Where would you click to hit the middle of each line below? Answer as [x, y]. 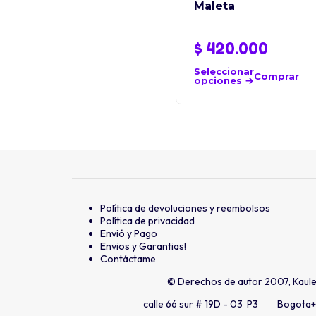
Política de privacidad [147, 221]
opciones [218, 81]
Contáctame [128, 259]
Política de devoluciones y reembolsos [185, 208]
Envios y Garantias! [143, 247]
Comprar [276, 76]
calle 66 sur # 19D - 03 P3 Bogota [227, 304]
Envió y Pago [129, 234]
